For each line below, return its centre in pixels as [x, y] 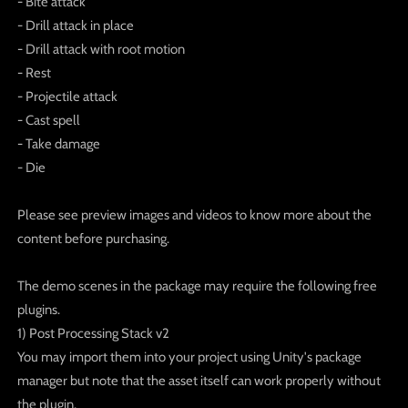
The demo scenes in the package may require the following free [197, 286]
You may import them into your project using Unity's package [189, 357]
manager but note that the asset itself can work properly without [199, 380]
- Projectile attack [67, 96]
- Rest [34, 72]
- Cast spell [48, 120]
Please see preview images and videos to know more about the [194, 214]
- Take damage [58, 143]
